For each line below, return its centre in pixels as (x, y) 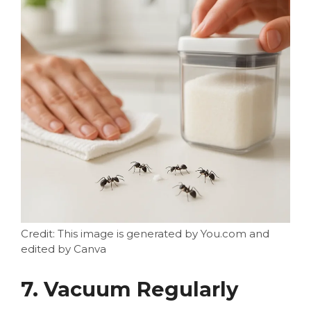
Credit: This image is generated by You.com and (145, 233)
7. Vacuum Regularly (129, 289)
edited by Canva (64, 249)
